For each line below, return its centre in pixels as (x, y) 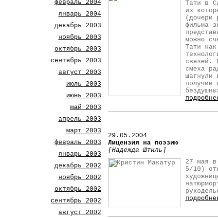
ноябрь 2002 (80, 177)
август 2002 (80, 212)
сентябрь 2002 (76, 201)
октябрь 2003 (78, 49)
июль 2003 (84, 84)
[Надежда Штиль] (137, 150)
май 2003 (86, 107)
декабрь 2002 (78, 166)
